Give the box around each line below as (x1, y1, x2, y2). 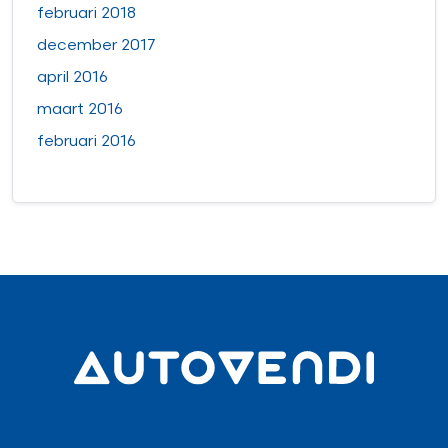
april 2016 (37, 67, 108, 87)
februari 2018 (37, 3, 136, 23)
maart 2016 (37, 99, 123, 119)
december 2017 (37, 35, 155, 55)
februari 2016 (37, 131, 136, 151)
